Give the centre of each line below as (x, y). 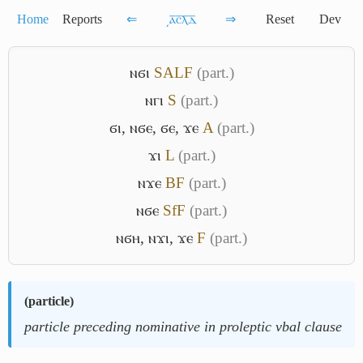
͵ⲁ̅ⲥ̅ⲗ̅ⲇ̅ (181, 19)
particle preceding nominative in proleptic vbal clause (183, 327)
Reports (82, 19)
